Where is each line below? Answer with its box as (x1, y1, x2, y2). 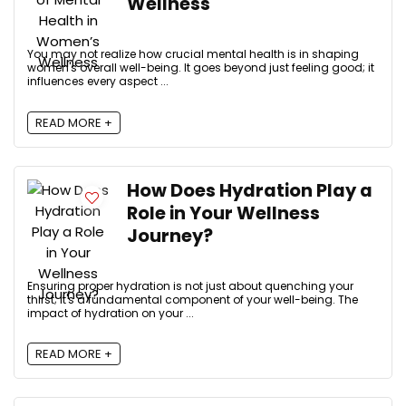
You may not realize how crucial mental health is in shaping (27, 46, 359, 63)
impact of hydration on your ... (27, 304, 194, 321)
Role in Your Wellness (127, 200, 320, 226)
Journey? (127, 223, 213, 248)
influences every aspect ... (27, 73, 169, 90)
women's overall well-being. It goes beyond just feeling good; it (27, 60, 374, 76)
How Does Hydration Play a (127, 178, 372, 203)
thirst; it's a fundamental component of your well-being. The (27, 291, 358, 307)
